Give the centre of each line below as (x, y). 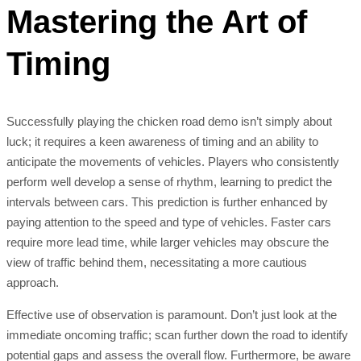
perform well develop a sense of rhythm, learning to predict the (169, 182)
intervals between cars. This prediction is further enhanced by (167, 202)
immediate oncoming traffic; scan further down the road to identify (177, 335)
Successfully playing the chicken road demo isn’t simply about (169, 122)
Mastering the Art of (157, 21)
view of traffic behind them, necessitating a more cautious (157, 263)
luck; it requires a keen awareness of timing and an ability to (162, 142)
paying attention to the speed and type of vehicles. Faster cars (169, 222)
